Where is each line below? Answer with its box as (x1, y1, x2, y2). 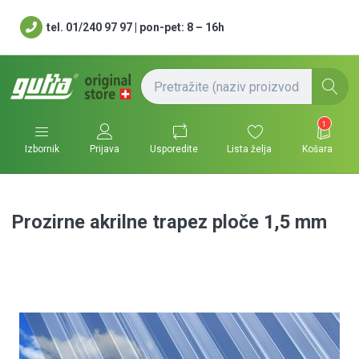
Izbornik (24, 143, 59, 155)
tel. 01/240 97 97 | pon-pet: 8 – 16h (46, 21, 224, 34)
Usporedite (150, 143, 199, 155)
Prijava (90, 143, 120, 155)
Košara (302, 143, 333, 155)
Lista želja (227, 143, 272, 155)
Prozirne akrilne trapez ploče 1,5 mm (12, 210, 327, 233)
